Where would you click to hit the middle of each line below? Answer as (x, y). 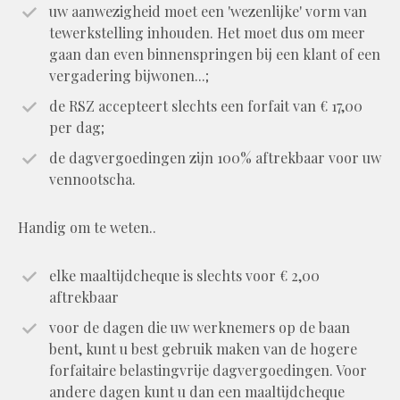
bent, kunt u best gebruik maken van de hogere (203, 348)
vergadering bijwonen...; (129, 75)
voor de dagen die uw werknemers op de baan (200, 327)
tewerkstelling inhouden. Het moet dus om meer (207, 32)
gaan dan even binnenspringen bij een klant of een (215, 54)
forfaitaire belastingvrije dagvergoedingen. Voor (208, 370)
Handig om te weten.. (87, 227)
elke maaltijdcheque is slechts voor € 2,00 (184, 275)
